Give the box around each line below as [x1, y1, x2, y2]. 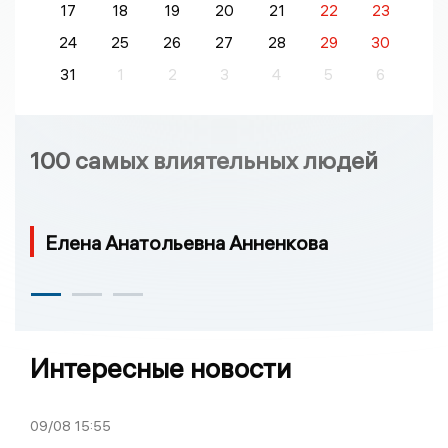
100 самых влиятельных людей [30, 144, 378, 175]
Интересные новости [30, 351, 291, 385]
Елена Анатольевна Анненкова [45, 229, 328, 255]
